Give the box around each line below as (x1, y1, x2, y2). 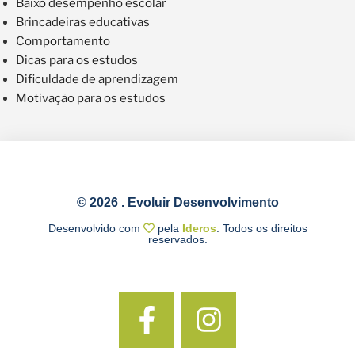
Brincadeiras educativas (16, 14, 150, 29)
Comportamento (16, 33, 110, 48)
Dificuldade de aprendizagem (16, 71, 178, 86)
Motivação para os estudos (16, 90, 166, 105)
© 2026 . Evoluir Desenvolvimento (76, 196, 279, 210)
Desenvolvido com (48, 221, 143, 235)
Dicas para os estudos (16, 52, 138, 67)
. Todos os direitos (216, 221, 307, 235)
